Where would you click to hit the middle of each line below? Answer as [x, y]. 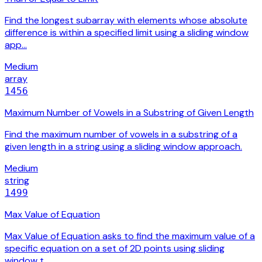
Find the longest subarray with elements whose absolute [126, 20]
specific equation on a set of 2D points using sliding [115, 249]
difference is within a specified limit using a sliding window [127, 33]
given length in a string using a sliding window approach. [123, 147]
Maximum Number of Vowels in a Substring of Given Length [129, 113]
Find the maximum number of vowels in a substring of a [121, 135]
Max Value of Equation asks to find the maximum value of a [130, 236]
